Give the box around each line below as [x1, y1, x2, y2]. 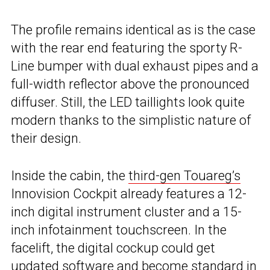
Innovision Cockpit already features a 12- [11, 186, 246, 201]
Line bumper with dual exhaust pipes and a [11, 58, 259, 74]
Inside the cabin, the [11, 168, 128, 183]
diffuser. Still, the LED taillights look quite [11, 94, 245, 110]
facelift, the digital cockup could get [11, 240, 215, 256]
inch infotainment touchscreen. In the [11, 222, 227, 237]
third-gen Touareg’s [128, 168, 240, 183]
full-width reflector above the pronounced [11, 76, 250, 92]
